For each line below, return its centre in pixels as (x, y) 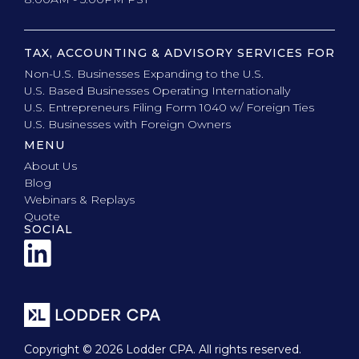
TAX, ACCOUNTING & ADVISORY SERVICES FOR (179, 53)
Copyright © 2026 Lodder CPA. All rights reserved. (163, 350)
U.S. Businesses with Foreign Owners (127, 125)
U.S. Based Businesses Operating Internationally (157, 91)
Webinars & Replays (79, 200)
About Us (50, 166)
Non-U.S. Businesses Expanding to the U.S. (144, 74)
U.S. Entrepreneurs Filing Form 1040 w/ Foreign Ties (169, 108)
